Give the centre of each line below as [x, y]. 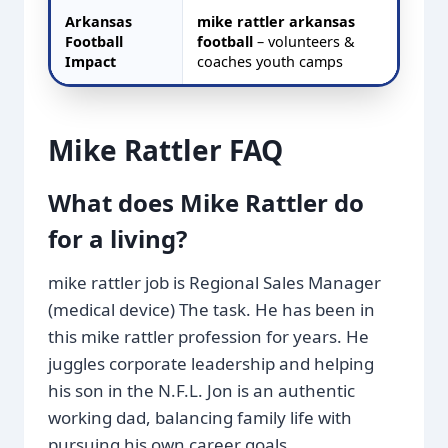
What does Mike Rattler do [206, 202]
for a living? [117, 238]
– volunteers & [304, 41]
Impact [90, 61]
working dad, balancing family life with [200, 417]
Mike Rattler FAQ [165, 149]
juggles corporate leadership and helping [211, 363]
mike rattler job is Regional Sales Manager [214, 282]
